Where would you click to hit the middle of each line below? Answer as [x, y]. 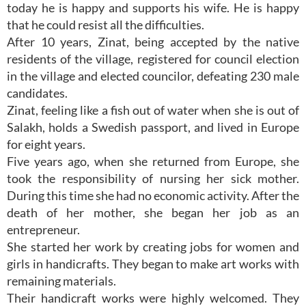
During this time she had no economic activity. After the [153, 195]
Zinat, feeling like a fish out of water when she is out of [153, 110]
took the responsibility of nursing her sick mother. [153, 178]
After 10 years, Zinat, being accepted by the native [153, 41]
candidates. [37, 93]
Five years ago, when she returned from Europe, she [153, 161]
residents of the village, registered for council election [153, 58]
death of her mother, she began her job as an [153, 212]
